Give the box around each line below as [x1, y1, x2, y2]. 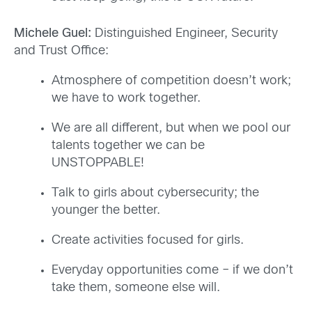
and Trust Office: [14, 45, 109, 58]
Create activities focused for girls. [52, 235, 244, 247]
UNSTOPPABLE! [52, 157, 144, 170]
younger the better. [52, 205, 160, 217]
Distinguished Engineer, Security [95, 28, 278, 40]
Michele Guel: [14, 28, 95, 40]
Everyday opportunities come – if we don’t [52, 265, 293, 277]
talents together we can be [52, 140, 205, 153]
